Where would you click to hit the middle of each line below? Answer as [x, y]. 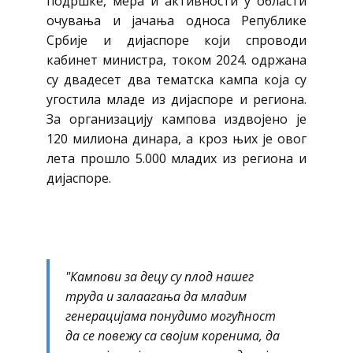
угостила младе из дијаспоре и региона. [176, 99]
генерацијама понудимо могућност [171, 316]
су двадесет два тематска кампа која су [176, 80]
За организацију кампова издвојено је [176, 119]
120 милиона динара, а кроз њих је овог [176, 139]
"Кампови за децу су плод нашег [160, 277]
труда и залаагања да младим [156, 296]
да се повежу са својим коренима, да [173, 336]
